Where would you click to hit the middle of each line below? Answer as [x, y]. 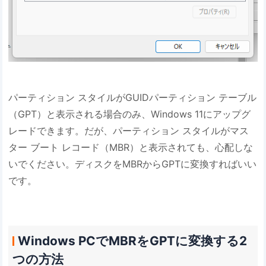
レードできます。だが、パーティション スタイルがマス [129, 131]
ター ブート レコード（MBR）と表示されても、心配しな [131, 148]
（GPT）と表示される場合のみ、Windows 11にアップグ [130, 114]
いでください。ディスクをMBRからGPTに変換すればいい [133, 164]
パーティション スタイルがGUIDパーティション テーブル [133, 98]
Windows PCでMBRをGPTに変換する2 [132, 240]
